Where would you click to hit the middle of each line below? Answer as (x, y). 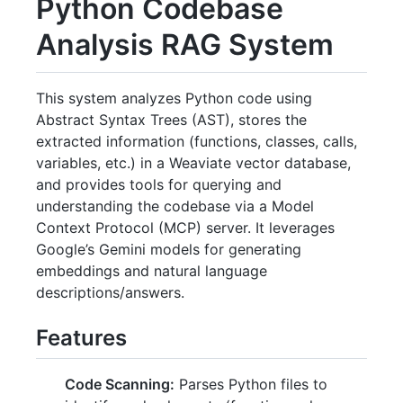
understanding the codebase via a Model (175, 206)
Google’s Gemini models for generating (169, 249)
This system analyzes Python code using (174, 98)
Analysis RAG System (185, 45)
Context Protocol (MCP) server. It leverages (185, 227)
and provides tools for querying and (159, 184)
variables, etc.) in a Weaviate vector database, (193, 162)
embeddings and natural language (152, 270)
